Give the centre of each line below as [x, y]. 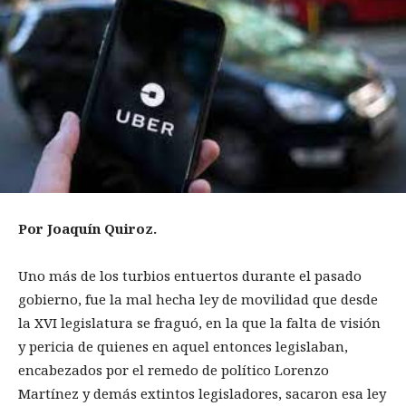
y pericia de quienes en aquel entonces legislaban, [183, 347]
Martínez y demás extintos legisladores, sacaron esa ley [202, 394]
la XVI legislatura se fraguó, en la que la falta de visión [199, 323]
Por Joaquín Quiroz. [87, 229]
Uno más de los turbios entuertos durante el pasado [190, 276]
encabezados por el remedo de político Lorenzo [174, 370]
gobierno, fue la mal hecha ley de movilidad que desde [198, 300]
